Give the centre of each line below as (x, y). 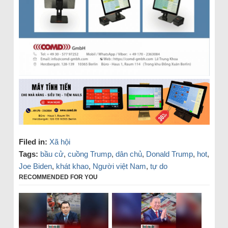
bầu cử (52, 154)
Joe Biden (35, 166)
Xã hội (60, 141)
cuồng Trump (89, 154)
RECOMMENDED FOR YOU (58, 177)
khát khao (72, 166)
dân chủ (129, 154)
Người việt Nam (119, 166)
